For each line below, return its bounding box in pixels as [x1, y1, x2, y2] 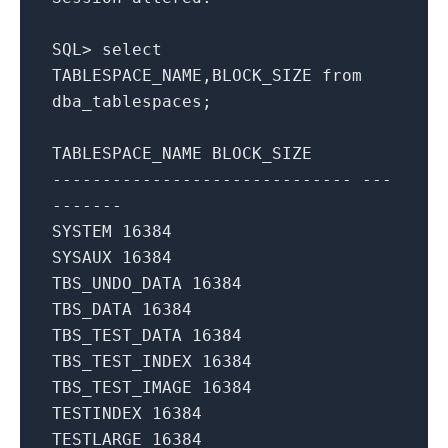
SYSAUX [52, 247, 112, 267]
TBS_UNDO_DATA [52, 273, 182, 293]
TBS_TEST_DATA [52, 325, 182, 345]
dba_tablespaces [52, 91, 202, 111]
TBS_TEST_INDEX [52, 351, 192, 371]
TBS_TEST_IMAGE [52, 377, 192, 397]
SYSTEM [52, 221, 112, 241]
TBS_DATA [52, 299, 132, 319]
